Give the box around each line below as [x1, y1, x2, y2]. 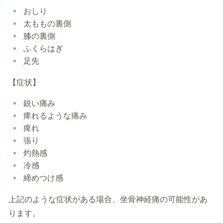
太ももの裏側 [23, 18, 71, 29]
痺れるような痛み [23, 111, 87, 121]
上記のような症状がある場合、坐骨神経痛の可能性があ [8, 194, 208, 205]
